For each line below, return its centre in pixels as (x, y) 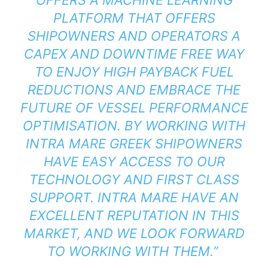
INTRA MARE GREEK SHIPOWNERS (134, 143)
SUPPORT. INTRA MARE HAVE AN (134, 197)
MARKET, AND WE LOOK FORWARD (134, 233)
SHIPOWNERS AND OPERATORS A (134, 36)
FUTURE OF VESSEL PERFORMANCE (134, 107)
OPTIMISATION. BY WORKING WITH (134, 125)
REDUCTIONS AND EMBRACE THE (134, 89)
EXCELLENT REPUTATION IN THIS (134, 215)
